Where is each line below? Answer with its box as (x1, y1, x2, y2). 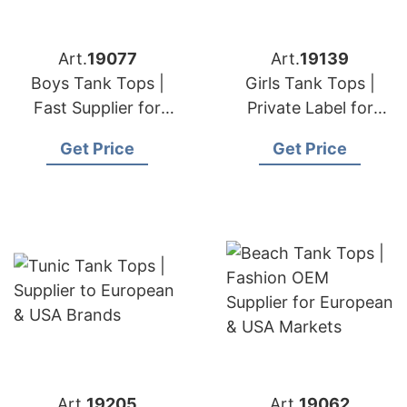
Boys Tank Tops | (30, 74, 164, 93)
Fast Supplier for (34, 98, 161, 117)
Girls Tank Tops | (244, 74, 375, 93)
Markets (65, 147, 129, 166)
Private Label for (246, 98, 373, 117)
